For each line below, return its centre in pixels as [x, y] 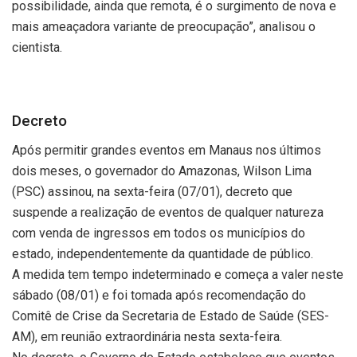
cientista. [37, 47]
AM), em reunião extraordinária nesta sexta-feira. [147, 337]
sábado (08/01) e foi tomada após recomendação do [159, 296]
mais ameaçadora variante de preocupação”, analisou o [164, 26]
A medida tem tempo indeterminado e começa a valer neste [178, 275]
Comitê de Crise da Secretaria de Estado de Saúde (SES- [171, 316]
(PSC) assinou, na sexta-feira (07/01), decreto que [152, 192]
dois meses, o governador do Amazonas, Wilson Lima [162, 171]
